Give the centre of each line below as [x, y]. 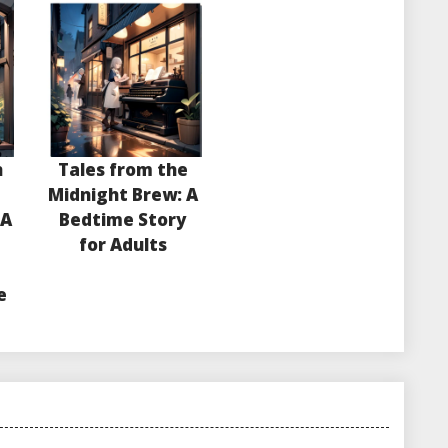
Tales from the [122, 170]
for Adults [122, 245]
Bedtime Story [123, 220]
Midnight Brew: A [122, 195]
